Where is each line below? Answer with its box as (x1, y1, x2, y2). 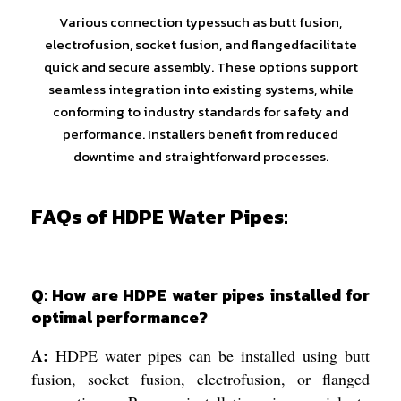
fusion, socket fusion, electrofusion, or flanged (31, 367, 370, 389)
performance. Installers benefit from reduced (63, 123, 338, 144)
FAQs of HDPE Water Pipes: (31, 201, 288, 233)
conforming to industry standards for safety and (52, 100, 349, 122)
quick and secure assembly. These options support (43, 55, 358, 77)
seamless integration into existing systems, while (47, 78, 354, 99)
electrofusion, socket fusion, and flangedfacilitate (44, 33, 357, 55)
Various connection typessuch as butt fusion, (59, 11, 342, 32)
